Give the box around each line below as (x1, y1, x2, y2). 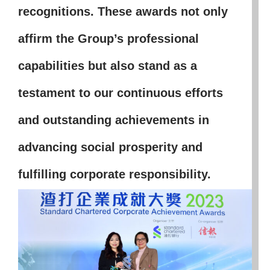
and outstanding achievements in (17, 113, 209, 127)
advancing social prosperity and (17, 140, 202, 154)
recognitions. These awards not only (17, 5, 228, 19)
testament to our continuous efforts (17, 86, 223, 100)
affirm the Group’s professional (17, 32, 199, 46)
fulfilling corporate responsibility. (17, 168, 211, 181)
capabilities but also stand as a (17, 59, 197, 73)
